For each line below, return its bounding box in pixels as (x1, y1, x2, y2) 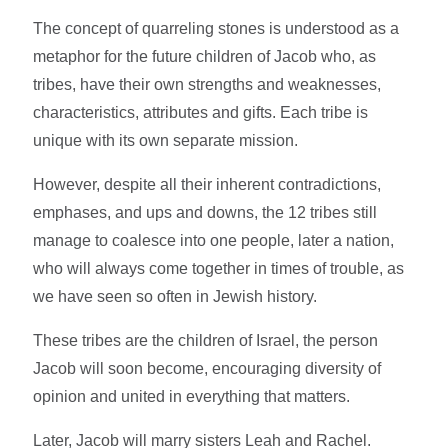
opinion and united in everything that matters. (33, 387, 351, 405)
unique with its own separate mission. (33, 131, 303, 149)
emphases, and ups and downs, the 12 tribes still (33, 203, 378, 221)
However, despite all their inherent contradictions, (33, 175, 382, 193)
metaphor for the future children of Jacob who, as (33, 47, 377, 65)
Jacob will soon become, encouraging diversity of (33, 359, 382, 377)
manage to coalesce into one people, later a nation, (33, 231, 395, 249)
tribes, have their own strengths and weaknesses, (33, 75, 382, 93)
